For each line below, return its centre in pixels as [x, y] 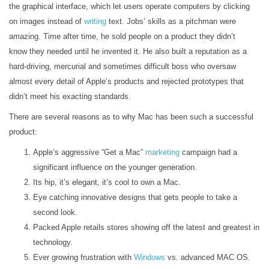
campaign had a [208, 152]
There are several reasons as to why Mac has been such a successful [131, 117]
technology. [53, 242]
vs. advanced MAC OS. [208, 257]
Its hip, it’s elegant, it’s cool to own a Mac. [107, 182]
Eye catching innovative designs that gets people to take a [135, 197]
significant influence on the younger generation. [115, 167]
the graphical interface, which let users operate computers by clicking [129, 6]
